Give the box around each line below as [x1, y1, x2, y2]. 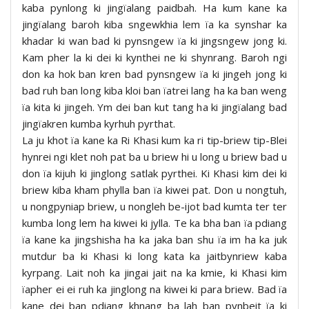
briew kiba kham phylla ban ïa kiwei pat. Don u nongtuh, [22, 182, 287, 197]
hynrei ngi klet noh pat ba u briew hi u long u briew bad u [22, 149, 287, 163]
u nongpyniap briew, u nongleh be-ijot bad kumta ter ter [22, 199, 287, 213]
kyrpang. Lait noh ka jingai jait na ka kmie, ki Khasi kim [22, 265, 287, 279]
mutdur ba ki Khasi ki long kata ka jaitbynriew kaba [22, 248, 287, 263]
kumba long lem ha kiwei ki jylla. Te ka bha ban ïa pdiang [22, 215, 287, 230]
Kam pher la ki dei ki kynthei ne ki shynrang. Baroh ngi [22, 50, 287, 64]
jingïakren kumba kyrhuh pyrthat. [22, 116, 175, 130]
